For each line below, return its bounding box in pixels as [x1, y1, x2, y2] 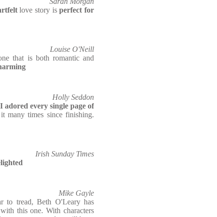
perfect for [59, 6, 94, 14]
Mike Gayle [59, 189, 94, 197]
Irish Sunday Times [35, 150, 94, 158]
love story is [17, 6, 60, 14]
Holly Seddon [52, 93, 94, 101]
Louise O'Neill [50, 45, 94, 53]
